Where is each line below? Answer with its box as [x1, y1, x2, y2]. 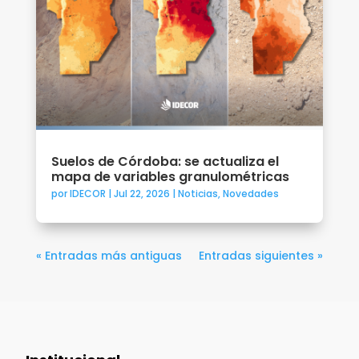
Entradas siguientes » [199, 248, 324, 264]
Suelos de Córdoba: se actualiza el [50, 152, 279, 171]
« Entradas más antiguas [35, 248, 182, 264]
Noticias [177, 187, 218, 201]
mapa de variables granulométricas [50, 167, 289, 187]
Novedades [222, 187, 279, 201]
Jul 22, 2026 [113, 187, 170, 201]
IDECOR [69, 187, 106, 201]
